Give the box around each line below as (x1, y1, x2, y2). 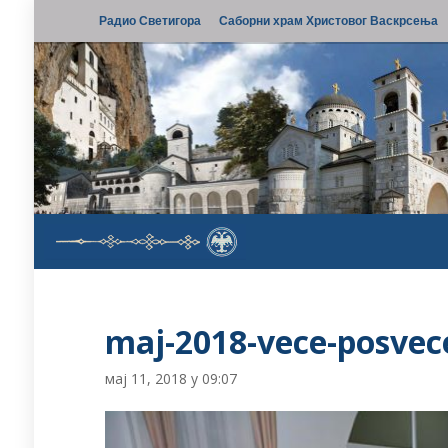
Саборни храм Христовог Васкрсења (219, 12, 438, 29)
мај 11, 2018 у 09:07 (105, 369, 238, 388)
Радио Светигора (99, 12, 201, 29)
